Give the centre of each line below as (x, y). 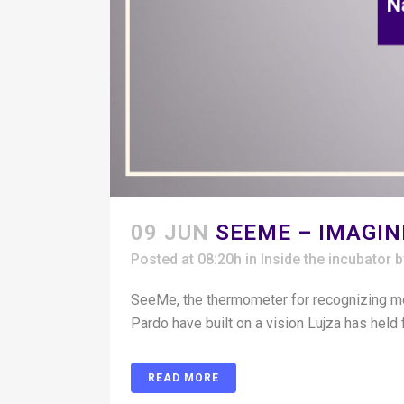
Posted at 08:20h (186, 260)
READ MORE (184, 378)
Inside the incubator (326, 260)
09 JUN (170, 233)
